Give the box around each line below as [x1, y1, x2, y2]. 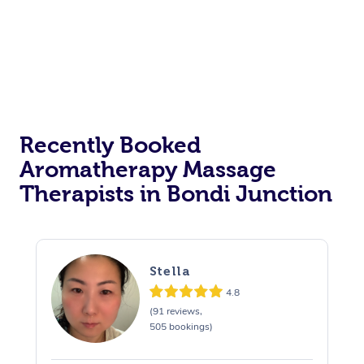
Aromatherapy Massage [19, 156, 276, 182]
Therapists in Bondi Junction [19, 180, 332, 206]
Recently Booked [19, 132, 201, 158]
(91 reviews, [149, 305, 202, 318]
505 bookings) [149, 320, 213, 334]
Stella [149, 263, 191, 279]
